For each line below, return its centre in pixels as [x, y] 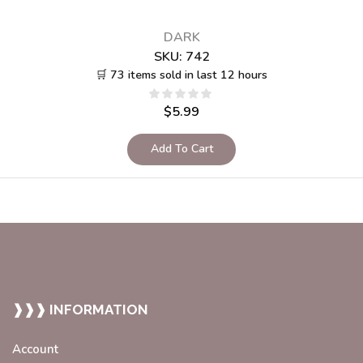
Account [35, 350]
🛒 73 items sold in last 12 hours [181, 75]
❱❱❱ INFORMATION [80, 310]
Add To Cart [181, 149]
